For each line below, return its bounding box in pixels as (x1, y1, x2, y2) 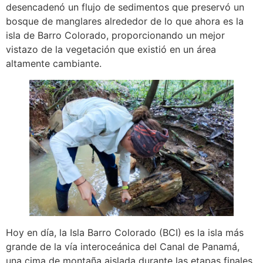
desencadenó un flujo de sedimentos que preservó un (6, 1, 244, 13)
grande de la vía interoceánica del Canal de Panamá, (6, 240, 240, 252)
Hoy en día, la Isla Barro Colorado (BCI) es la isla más (6, 226, 244, 238)
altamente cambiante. (6, 58, 102, 69)
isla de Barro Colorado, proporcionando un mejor (6, 29, 225, 41)
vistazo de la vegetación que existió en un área (6, 43, 216, 55)
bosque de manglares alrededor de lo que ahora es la (6, 15, 244, 27)
